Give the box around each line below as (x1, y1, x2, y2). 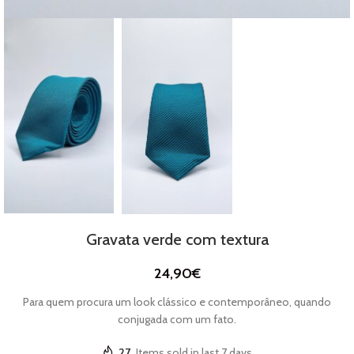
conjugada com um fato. (118, 311, 236, 326)
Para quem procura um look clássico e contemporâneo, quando (23, 294, 331, 309)
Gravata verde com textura (85, 229, 269, 249)
